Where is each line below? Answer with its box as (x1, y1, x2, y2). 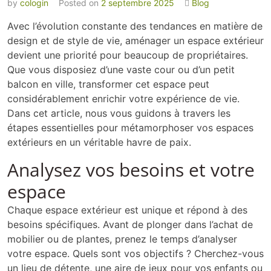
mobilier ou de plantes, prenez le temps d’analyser (7, 233, 237, 246)
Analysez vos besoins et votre (7, 157, 255, 183)
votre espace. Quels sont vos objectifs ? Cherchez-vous (7, 247, 264, 260)
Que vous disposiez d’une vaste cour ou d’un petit (7, 64, 235, 76)
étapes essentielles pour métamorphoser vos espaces (7, 122, 253, 134)
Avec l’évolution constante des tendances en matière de (7, 20, 263, 33)
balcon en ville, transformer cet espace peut (7, 78, 209, 91)
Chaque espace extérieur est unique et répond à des (7, 204, 247, 217)
